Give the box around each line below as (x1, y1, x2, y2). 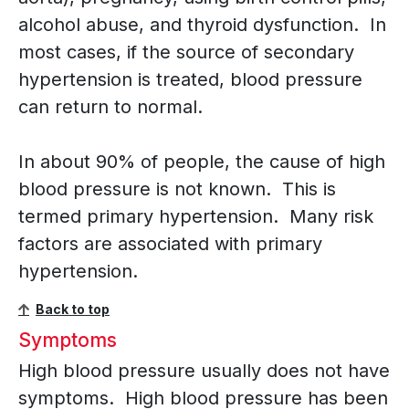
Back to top (36, 301, 110, 318)
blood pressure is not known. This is (18, 178, 336, 201)
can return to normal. (18, 96, 203, 119)
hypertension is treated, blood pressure (18, 68, 362, 91)
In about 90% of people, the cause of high (18, 151, 385, 173)
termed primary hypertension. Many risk (18, 205, 373, 228)
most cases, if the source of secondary (18, 41, 354, 64)
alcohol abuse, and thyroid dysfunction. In (18, 14, 386, 37)
